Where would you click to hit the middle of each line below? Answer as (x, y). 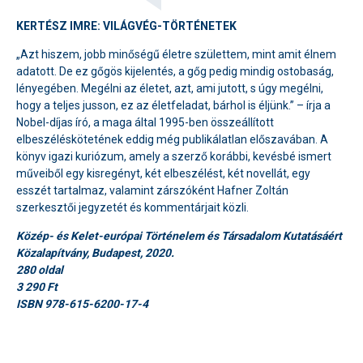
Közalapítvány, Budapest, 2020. (95, 253)
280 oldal (40, 270)
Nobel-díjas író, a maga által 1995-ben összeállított (145, 122)
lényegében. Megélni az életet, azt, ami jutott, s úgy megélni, (170, 88)
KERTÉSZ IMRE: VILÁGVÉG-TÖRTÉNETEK (126, 26)
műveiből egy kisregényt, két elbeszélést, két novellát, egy (163, 173)
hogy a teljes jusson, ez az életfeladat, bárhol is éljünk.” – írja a (173, 105)
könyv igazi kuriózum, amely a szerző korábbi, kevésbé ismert (174, 156)
